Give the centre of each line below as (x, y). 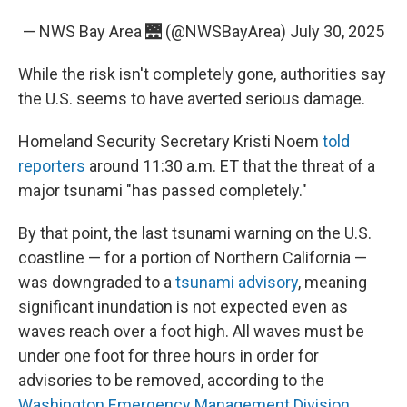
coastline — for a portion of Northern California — (193, 258)
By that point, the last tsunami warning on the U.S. (195, 233)
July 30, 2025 (337, 31)
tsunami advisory (237, 282)
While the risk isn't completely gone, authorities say (202, 74)
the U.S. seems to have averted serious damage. (192, 99)
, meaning (333, 282)
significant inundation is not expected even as (183, 307)
